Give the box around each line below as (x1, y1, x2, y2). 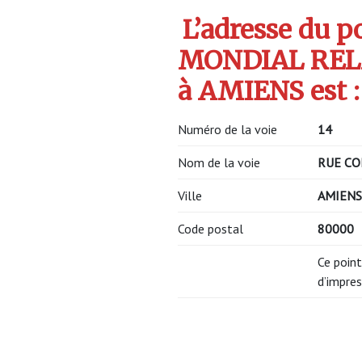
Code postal (178, 221, 243, 238)
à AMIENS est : (178, 75, 360, 108)
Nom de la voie (178, 154, 260, 171)
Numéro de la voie (178, 121, 277, 138)
